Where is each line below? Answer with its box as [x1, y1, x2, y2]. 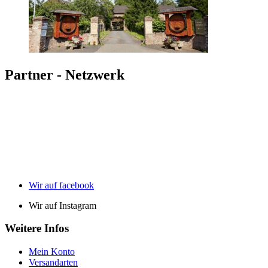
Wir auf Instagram [29, 200, 96, 211]
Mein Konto [29, 246, 75, 257]
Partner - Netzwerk [5, 66, 124, 83]
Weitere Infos [5, 222, 69, 235]
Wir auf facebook [29, 179, 94, 190]
